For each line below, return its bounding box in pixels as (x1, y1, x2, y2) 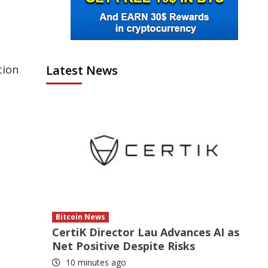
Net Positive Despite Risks (52, 239, 196, 253)
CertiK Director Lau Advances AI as (52, 225, 240, 239)
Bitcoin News (56, 212, 106, 222)
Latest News (46, 62, 118, 78)
